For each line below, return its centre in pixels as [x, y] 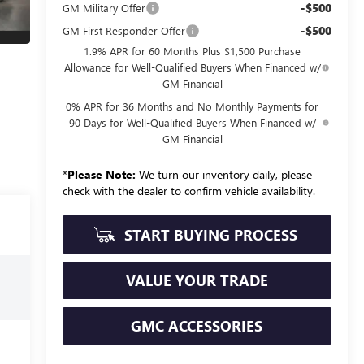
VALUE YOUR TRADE [197, 281]
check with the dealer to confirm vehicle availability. [188, 191]
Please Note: [101, 175]
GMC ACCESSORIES [197, 326]
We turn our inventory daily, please [223, 175]
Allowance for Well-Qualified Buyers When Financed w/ [192, 67]
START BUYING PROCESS [209, 235]
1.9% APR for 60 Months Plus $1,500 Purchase [193, 51]
